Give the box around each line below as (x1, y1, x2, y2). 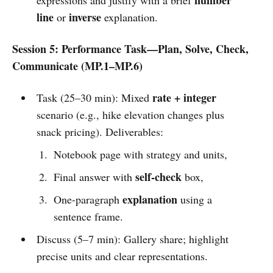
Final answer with (54, 169, 136, 184)
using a (177, 191, 213, 207)
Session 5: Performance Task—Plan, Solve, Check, (12, 40, 249, 57)
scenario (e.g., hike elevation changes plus (36, 107, 224, 122)
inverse (68, 9, 101, 25)
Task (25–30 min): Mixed (36, 90, 152, 105)
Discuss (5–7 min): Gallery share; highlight (36, 231, 229, 246)
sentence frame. (54, 208, 124, 224)
